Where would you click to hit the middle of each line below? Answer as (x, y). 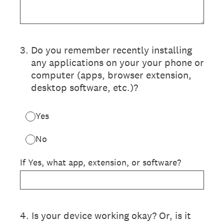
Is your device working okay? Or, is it (111, 215)
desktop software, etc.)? (84, 87)
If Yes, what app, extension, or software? (100, 162)
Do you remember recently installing (111, 50)
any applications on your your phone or (117, 62)
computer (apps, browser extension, (111, 75)
